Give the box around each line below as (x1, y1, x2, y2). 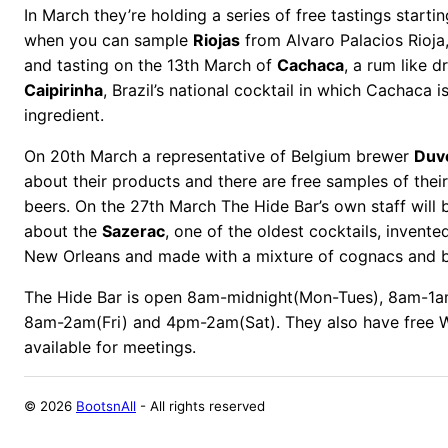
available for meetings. (24, 336, 196, 357)
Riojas (193, 29, 240, 50)
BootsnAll (76, 397, 136, 414)
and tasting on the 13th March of (24, 54, 277, 75)
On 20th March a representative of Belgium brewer (24, 145, 414, 166)
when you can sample (24, 29, 193, 50)
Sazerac (102, 220, 165, 241)
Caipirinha (24, 79, 103, 100)
